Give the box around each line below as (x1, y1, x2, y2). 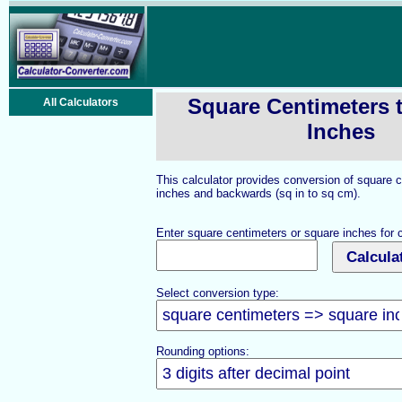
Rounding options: (156, 345, 249, 358)
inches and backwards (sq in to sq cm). (156, 187, 361, 200)
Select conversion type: (156, 286, 279, 300)
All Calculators (43, 96, 118, 109)
